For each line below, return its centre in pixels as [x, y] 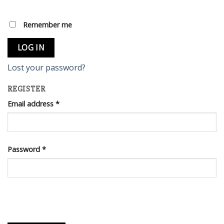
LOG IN [31, 48]
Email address [31, 104]
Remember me [47, 24]
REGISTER [26, 89]
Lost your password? [46, 68]
